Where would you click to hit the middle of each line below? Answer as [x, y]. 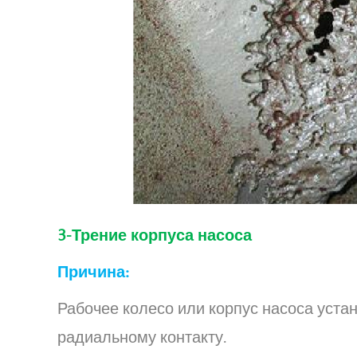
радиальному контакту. [142, 337]
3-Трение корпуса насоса [155, 235]
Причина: [93, 272]
